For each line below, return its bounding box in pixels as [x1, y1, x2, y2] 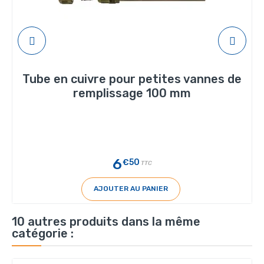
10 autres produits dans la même [12, 214, 200, 229]
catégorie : [12, 226, 74, 240]
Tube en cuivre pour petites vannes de [22, 71, 242, 86]
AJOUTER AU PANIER [93, 184, 168, 193]
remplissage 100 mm [73, 85, 191, 100]
